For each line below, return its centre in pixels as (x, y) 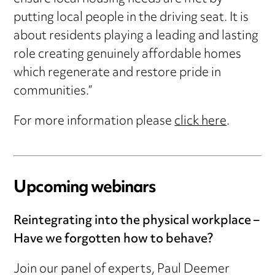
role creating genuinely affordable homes (128, 55)
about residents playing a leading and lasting (136, 37)
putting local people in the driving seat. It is (131, 18)
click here (201, 122)
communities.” (53, 92)
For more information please (94, 122)
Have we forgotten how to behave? (114, 240)
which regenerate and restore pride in (118, 74)
